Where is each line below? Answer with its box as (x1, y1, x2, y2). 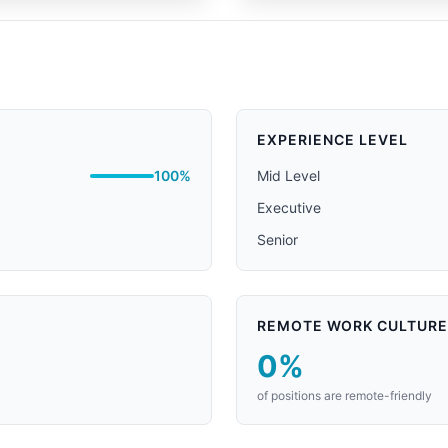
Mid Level (257, 167, 320, 184)
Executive (257, 199, 321, 216)
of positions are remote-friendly (257, 388, 432, 403)
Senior (257, 231, 298, 248)
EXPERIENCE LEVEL (257, 131, 408, 148)
